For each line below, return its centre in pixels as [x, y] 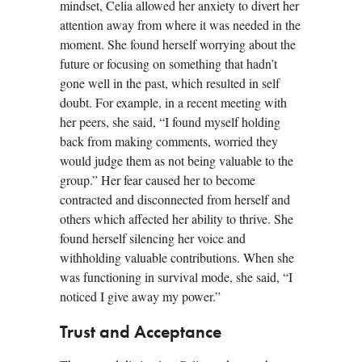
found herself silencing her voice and [153, 238]
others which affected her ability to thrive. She [177, 218]
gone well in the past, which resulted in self [170, 82]
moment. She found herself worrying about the [178, 44]
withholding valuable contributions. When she [177, 257]
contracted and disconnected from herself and [175, 199]
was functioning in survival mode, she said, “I [176, 276]
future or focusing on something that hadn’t [168, 63]
